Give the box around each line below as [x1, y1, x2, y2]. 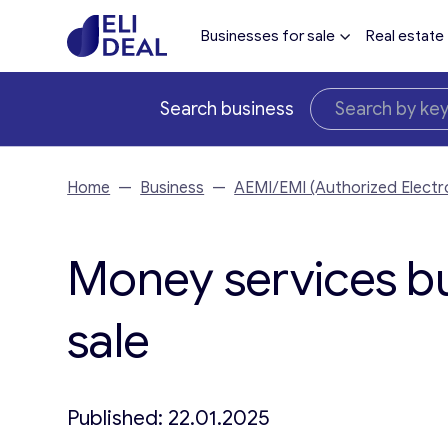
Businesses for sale [200, 27, 335, 45]
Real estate [365, 27, 444, 45]
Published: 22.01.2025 [67, 405, 271, 431]
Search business [160, 98, 294, 120]
